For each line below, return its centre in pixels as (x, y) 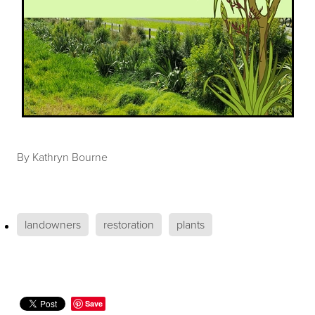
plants (191, 224)
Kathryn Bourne (70, 156)
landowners (53, 224)
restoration (129, 224)
